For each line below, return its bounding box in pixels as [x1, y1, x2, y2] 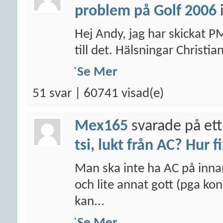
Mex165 [75, 118, 128, 134]
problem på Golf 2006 [75, 3, 217, 19]
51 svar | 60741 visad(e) [32, 87, 164, 101]
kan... [75, 195, 105, 209]
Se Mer [77, 66, 117, 79]
